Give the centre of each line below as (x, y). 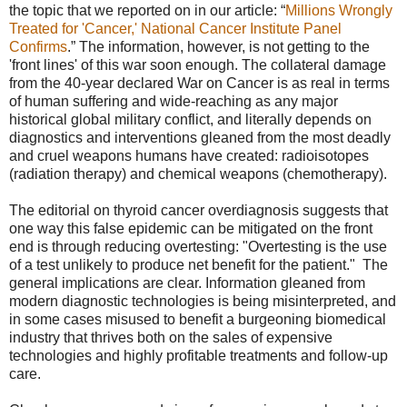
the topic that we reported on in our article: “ (147, 11)
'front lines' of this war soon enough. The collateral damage (198, 65)
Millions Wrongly (339, 11)
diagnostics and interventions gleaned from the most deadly (200, 138)
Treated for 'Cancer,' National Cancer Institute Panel (175, 29)
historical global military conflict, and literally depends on (190, 120)
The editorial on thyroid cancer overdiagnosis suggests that (199, 211)
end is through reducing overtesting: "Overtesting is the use (198, 247)
